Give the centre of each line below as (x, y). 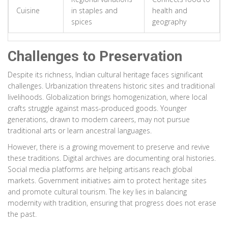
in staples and (94, 11)
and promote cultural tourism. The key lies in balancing (97, 192)
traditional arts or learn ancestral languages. (80, 131)
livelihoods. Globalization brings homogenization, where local (107, 97)
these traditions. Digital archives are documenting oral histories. (112, 158)
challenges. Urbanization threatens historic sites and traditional (111, 86)
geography (169, 22)
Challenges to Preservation (95, 56)
